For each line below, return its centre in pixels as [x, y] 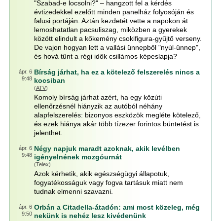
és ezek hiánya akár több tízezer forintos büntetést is [116, 124]
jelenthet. [48, 133]
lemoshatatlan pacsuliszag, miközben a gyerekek [110, 30]
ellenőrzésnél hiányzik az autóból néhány [98, 106]
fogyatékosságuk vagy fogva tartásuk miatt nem [108, 183]
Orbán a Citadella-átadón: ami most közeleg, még [117, 207]
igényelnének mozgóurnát [78, 157]
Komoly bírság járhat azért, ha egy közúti [98, 97]
